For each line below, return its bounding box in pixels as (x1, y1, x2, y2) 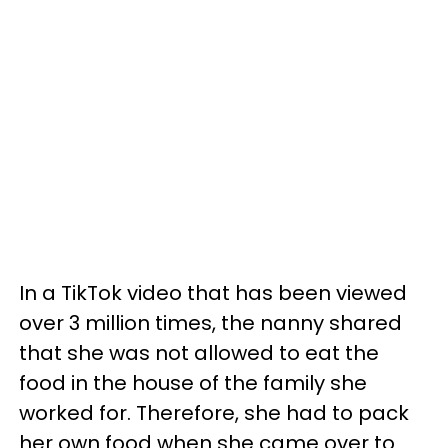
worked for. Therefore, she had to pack (19, 398, 409, 427)
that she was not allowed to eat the (19, 338, 379, 367)
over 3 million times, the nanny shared (19, 308, 402, 337)
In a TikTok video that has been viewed (19, 278, 407, 307)
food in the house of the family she (19, 368, 367, 397)
